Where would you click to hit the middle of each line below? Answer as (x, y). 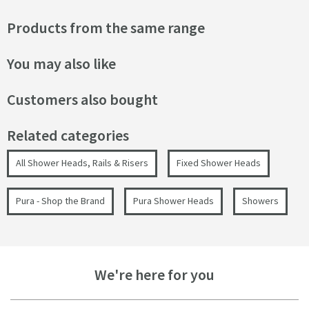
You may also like (61, 64)
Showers (260, 201)
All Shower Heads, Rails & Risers (82, 163)
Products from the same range (106, 28)
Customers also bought (82, 100)
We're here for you (154, 275)
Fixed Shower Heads (219, 163)
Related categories (68, 136)
